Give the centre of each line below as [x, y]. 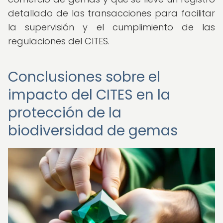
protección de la [65, 113]
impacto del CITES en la [89, 95]
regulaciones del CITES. [59, 41]
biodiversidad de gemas [93, 131]
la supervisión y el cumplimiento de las [111, 27]
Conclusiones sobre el [84, 77]
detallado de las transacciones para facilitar [111, 13]
